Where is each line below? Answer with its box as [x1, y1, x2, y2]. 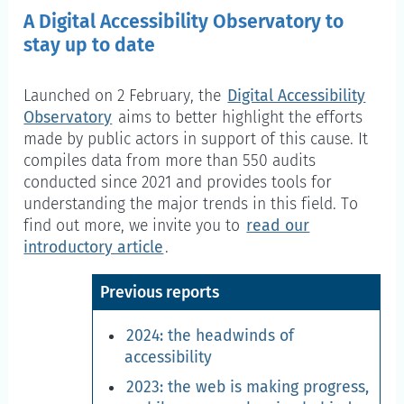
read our [246, 216, 310, 235]
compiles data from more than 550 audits [23, 151, 317, 170]
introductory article [23, 237, 164, 257]
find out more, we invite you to [23, 216, 245, 235]
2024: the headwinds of [125, 326, 294, 346]
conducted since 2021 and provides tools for [23, 172, 333, 192]
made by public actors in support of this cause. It [23, 129, 369, 149]
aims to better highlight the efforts [114, 107, 363, 127]
